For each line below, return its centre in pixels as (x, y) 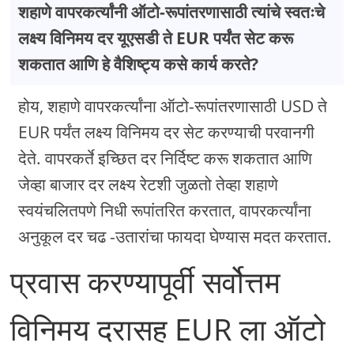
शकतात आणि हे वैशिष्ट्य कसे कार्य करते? (139, 64)
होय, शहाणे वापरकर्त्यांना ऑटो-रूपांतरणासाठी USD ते (173, 106)
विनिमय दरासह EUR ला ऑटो (168, 329)
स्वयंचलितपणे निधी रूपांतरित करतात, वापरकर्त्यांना (165, 211)
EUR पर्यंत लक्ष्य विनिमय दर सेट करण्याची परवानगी (167, 132)
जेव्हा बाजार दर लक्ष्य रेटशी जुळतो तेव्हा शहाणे (149, 185)
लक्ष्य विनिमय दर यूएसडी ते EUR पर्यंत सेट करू (156, 38)
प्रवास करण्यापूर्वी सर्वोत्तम (146, 282)
